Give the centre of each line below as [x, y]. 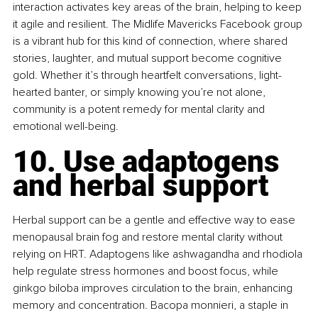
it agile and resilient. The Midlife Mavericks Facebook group [159, 24]
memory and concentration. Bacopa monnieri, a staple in [152, 305]
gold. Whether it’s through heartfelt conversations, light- [147, 75]
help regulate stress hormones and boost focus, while [147, 271]
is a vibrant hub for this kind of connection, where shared [152, 41]
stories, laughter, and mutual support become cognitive [149, 58]
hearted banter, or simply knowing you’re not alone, [141, 92]
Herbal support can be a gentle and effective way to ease [155, 220]
